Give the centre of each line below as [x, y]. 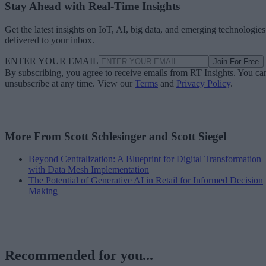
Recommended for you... [79, 256]
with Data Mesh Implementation [89, 170]
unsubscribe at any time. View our [70, 83]
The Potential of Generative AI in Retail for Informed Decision [146, 180]
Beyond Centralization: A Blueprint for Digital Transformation [145, 159]
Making [43, 191]
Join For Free [236, 61]
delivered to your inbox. [50, 40]
